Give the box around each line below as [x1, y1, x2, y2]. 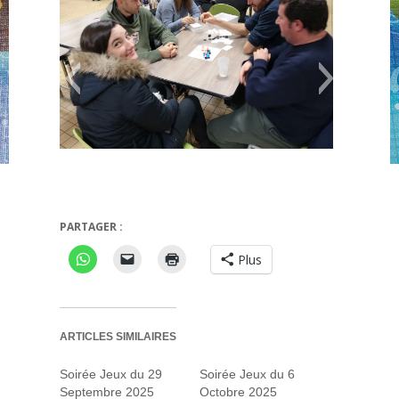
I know [37, 220, 79, 236]
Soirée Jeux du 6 [199, 367, 295, 382]
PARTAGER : [60, 219, 123, 235]
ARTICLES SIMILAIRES [60, 330, 176, 344]
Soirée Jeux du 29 [60, 367, 162, 382]
